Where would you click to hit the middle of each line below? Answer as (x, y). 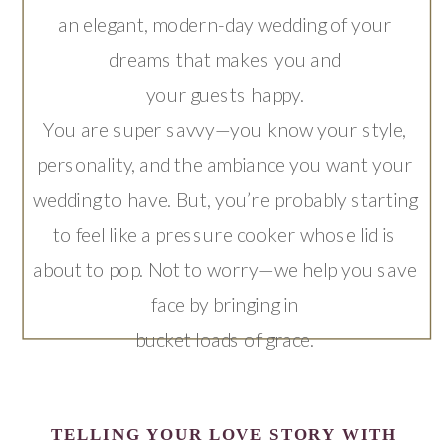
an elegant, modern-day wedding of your (225, 23)
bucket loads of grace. (225, 338)
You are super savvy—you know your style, (224, 128)
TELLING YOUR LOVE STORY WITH (224, 434)
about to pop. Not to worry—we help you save (224, 268)
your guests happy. (224, 93)
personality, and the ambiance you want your (225, 163)
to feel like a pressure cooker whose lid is (225, 233)
